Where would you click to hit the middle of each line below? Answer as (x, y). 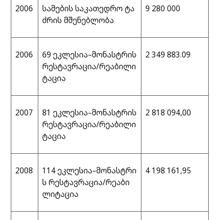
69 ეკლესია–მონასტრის (90, 55)
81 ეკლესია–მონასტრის (90, 113)
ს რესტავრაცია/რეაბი (86, 182)
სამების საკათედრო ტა (89, 9)
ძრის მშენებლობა (78, 20)
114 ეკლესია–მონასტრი (90, 171)
